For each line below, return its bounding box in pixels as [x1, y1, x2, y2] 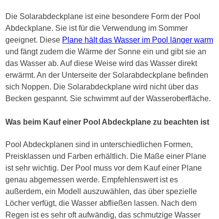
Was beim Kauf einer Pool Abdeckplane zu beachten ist [5, 118, 210, 127]
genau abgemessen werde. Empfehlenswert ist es [5, 175, 178, 184]
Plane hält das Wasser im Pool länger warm [62, 36, 214, 44]
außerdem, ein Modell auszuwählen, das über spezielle [5, 187, 197, 196]
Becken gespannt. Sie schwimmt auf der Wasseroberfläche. [5, 94, 211, 103]
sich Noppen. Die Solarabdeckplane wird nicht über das [5, 83, 199, 91]
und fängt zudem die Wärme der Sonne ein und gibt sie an [5, 47, 207, 56]
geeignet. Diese [5, 36, 63, 44]
